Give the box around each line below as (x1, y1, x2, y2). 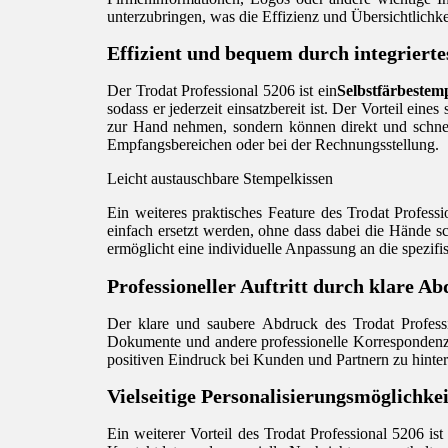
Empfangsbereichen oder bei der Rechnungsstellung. (107, 136, 439, 154)
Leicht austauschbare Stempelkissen (107, 170, 333, 188)
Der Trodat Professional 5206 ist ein (107, 82, 337, 100)
